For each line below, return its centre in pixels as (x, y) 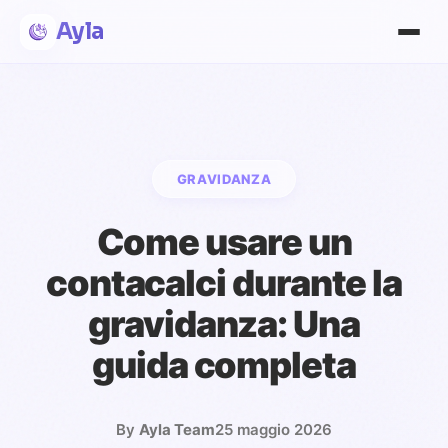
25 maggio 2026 (273, 429)
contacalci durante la (224, 283)
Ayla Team (177, 429)
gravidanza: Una (224, 324)
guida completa (224, 365)
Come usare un (224, 242)
